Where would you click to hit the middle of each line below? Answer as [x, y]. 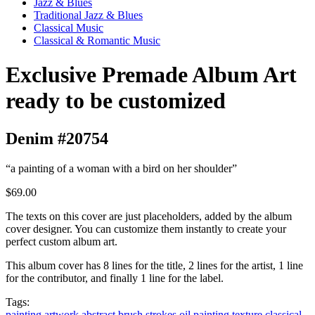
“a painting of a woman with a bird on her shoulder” [121, 168]
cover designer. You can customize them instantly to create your [146, 229]
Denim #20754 [57, 138]
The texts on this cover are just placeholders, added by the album [149, 216]
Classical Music [69, 28]
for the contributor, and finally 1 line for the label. [115, 278]
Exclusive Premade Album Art [151, 75]
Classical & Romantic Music [97, 40]
